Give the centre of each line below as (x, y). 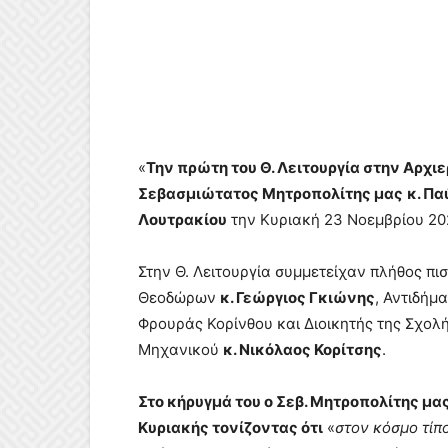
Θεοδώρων (179, 297)
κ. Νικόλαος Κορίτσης (302, 349)
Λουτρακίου (182, 219)
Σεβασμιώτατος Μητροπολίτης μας (270, 193)
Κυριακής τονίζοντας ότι (230, 427)
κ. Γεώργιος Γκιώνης (297, 297)
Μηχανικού (180, 349)
